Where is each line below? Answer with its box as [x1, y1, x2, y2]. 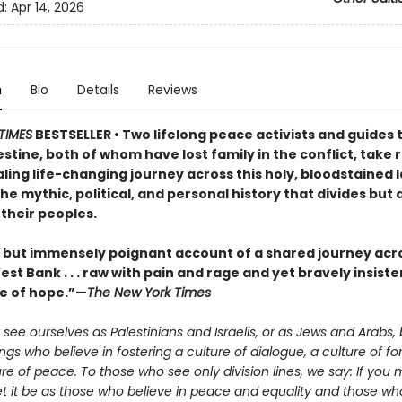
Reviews [147, 81, 197, 99]
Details [76, 81, 119, 99]
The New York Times [86, 284, 211, 301]
